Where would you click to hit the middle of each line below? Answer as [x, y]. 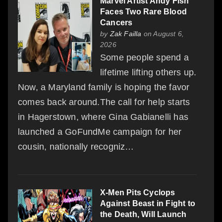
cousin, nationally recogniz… [76, 146]
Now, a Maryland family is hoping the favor [104, 87]
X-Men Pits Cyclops [138, 192]
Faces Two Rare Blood [143, 11]
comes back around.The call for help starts [104, 102]
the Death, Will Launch [143, 214]
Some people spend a [144, 57]
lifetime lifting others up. [148, 72]
